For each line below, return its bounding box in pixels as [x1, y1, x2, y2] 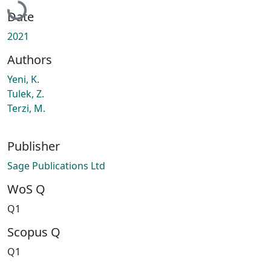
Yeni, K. [7, 72, 39, 86]
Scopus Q [7, 223, 60, 240]
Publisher [7, 137, 60, 154]
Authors [7, 51, 52, 68]
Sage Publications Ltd [7, 158, 105, 172]
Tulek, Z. [7, 87, 44, 100]
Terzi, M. [7, 101, 45, 115]
